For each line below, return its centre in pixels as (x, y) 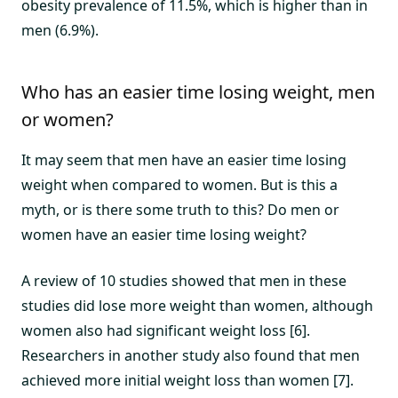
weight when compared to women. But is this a (179, 185)
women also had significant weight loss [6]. (166, 330)
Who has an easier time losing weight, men (198, 92)
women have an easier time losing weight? (164, 235)
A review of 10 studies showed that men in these (184, 281)
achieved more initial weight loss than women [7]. (187, 380)
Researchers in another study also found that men (191, 355)
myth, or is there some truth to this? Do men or (180, 210)
